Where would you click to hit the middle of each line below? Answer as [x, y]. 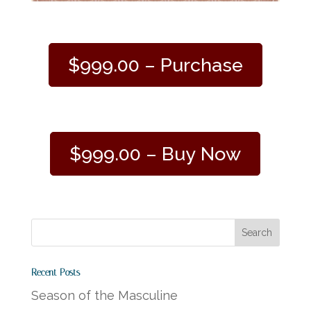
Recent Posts [55, 273]
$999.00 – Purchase [155, 65]
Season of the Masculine [104, 296]
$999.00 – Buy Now [155, 154]
